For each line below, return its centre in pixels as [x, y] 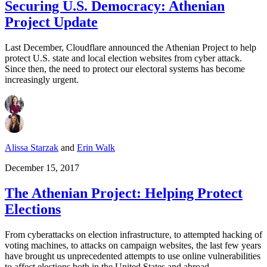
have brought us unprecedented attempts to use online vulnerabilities [133, 256]
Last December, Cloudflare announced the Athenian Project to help [131, 48]
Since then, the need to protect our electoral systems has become [125, 69]
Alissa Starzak [32, 148]
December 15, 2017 [42, 168]
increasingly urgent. [42, 80]
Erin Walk [96, 148]
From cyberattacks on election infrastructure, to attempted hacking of [133, 235]
